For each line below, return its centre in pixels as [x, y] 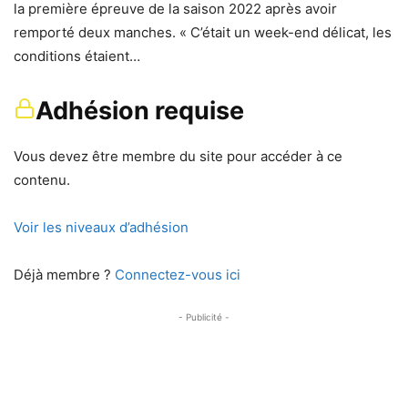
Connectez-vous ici [178, 275]
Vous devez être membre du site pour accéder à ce [178, 157]
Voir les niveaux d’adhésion [101, 228]
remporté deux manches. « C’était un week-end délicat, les [203, 33]
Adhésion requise [140, 111]
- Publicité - [204, 317]
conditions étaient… [77, 56]
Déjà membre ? [64, 275]
